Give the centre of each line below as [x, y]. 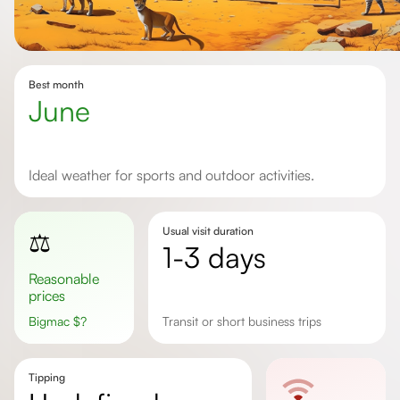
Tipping [47, 377]
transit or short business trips [245, 321]
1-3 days [219, 257]
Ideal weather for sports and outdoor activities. [173, 175]
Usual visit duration [208, 231]
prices [47, 296]
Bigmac [55, 321]
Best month [56, 84]
